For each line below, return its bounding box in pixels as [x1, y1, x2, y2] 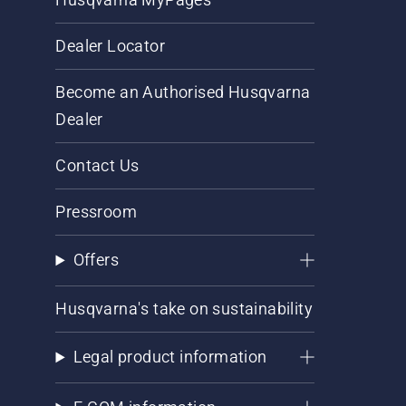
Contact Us [55, 156, 140, 176]
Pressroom [55, 202, 138, 222]
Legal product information [72, 347, 267, 367]
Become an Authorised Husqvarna [55, 82, 311, 102]
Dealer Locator [55, 36, 166, 56]
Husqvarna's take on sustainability [55, 299, 314, 319]
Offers [72, 250, 119, 270]
